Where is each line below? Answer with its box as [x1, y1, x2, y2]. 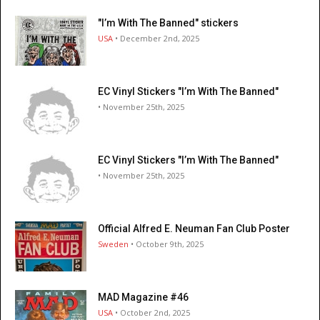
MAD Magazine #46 [98, 291, 189, 304]
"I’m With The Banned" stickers [98, 17, 239, 29]
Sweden [98, 239, 129, 250]
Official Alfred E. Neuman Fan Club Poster [98, 223, 290, 235]
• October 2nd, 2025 [113, 307, 190, 319]
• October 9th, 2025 [129, 239, 204, 250]
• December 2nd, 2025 [113, 33, 199, 44]
